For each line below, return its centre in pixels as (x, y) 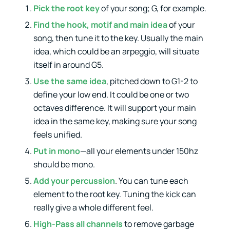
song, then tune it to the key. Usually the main (118, 38)
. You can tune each (151, 180)
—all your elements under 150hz (139, 151)
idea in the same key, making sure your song (115, 121)
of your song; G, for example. (153, 8)
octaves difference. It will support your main (114, 108)
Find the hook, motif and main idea (100, 24)
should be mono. (64, 164)
